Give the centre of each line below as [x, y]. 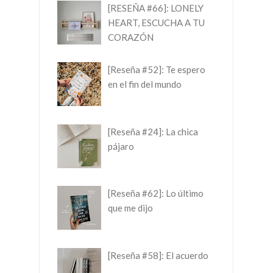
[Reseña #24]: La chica [153, 131]
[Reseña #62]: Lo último [156, 193]
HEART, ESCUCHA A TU [156, 22]
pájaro [121, 146]
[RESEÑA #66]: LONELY [156, 8]
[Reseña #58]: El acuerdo [158, 255]
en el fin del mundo [145, 84]
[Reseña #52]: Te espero [157, 70]
